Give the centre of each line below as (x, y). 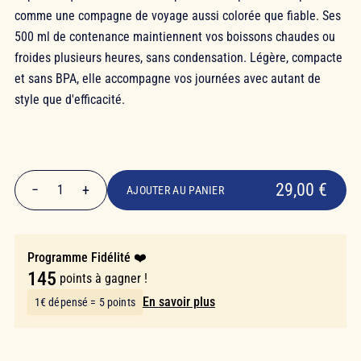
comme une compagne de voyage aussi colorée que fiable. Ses (177, 16)
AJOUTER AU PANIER (175, 190)
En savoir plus (178, 302)
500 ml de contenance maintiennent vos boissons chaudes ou (174, 37)
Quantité (39, 243)
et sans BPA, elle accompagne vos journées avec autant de (167, 79)
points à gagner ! (103, 278)
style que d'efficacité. (69, 100)
